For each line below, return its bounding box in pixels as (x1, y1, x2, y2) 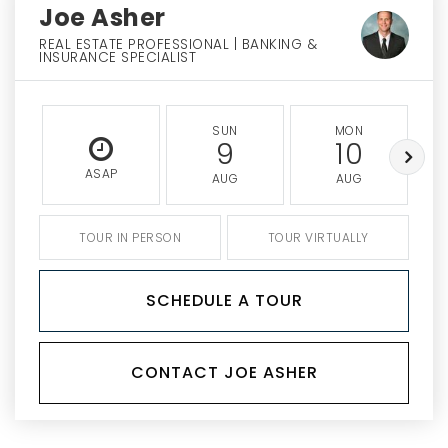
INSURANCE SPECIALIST (39, 48, 196, 67)
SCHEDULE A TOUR (145, 289, 303, 312)
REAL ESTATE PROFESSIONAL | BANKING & (39, 35, 317, 54)
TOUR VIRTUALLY (267, 229, 369, 246)
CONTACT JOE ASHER (130, 361, 318, 384)
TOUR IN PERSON (79, 229, 181, 246)
